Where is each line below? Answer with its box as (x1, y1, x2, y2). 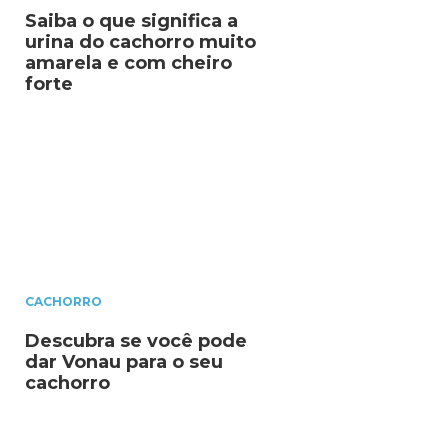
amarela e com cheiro (25, 52, 232, 75)
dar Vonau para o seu (25, 350, 223, 373)
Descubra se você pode (25, 329, 247, 352)
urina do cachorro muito (25, 31, 256, 54)
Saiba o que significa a (25, 10, 238, 33)
